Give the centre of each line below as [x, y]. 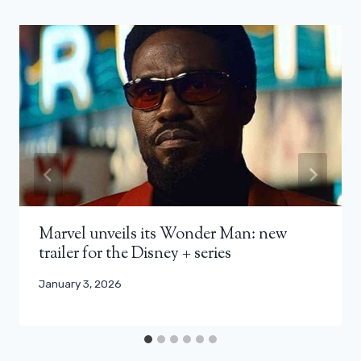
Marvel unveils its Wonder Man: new [163, 234]
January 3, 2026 [80, 283]
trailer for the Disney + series [135, 254]
